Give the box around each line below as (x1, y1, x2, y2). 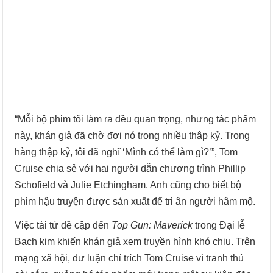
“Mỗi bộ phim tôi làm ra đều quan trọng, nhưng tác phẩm (15, 113, 257, 124)
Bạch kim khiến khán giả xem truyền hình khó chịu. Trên (15, 236, 256, 247)
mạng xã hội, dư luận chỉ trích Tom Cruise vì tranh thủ (15, 252, 244, 263)
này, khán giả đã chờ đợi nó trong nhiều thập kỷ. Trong (15, 130, 250, 141)
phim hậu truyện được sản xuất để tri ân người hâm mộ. (15, 196, 256, 207)
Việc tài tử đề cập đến (15, 219, 112, 230)
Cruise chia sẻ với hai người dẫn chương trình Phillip (15, 163, 246, 174)
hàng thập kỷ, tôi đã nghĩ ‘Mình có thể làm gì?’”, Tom (15, 146, 238, 157)
